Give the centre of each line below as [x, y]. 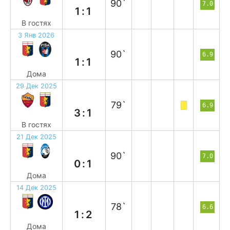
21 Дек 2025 [36, 137]
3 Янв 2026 [36, 35]
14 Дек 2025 [36, 188]
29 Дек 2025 [36, 86]
